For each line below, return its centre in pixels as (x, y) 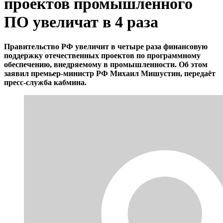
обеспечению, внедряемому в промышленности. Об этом (106, 64)
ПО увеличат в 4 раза (81, 22)
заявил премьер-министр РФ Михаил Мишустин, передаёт (110, 73)
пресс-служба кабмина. (45, 82)
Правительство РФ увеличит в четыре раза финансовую (106, 46)
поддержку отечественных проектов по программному (102, 55)
